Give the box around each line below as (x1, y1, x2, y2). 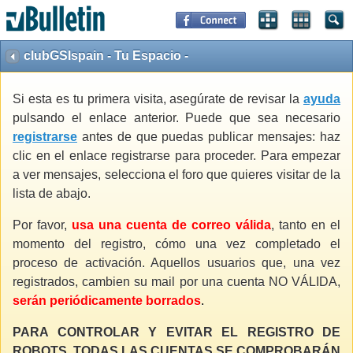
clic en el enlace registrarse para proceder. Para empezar (13, 149, 340, 163)
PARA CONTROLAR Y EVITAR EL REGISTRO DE (13, 325, 340, 340)
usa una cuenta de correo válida (72, 218, 271, 232)
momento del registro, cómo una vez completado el (13, 237, 340, 251)
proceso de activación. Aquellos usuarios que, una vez (13, 256, 340, 270)
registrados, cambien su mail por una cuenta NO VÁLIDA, (13, 275, 340, 289)
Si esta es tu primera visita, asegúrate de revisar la (13, 92, 303, 106)
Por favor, (13, 218, 72, 232)
